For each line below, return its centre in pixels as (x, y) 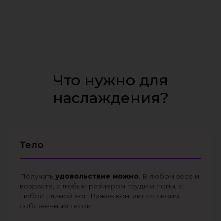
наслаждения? (110, 98)
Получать (37, 176)
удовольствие (83, 176)
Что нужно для (110, 80)
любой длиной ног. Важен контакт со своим (99, 196)
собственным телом (56, 206)
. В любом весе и (169, 176)
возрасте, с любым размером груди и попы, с (101, 186)
